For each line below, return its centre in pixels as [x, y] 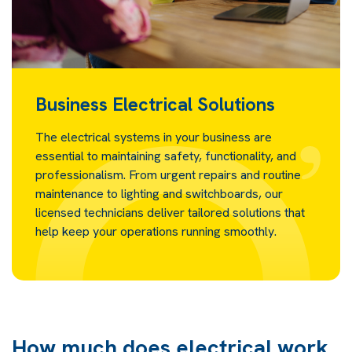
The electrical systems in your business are [154, 137]
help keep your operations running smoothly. [156, 231]
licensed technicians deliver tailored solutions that [170, 212]
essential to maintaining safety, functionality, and [166, 156]
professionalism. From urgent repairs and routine [168, 174]
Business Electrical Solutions [155, 104]
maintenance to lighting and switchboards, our [159, 193]
